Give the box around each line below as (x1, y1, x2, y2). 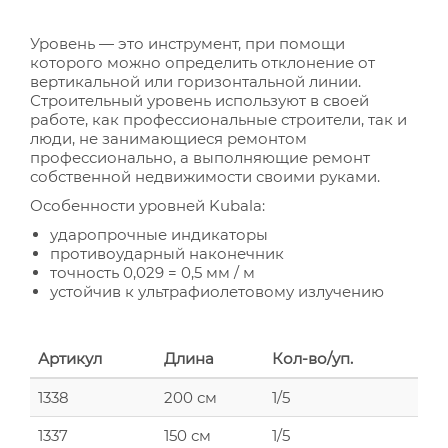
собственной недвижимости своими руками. (30, 167, 380, 186)
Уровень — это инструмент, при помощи (30, 34, 345, 53)
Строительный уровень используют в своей (30, 91, 369, 110)
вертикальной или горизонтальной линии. (30, 72, 361, 91)
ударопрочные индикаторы (50, 225, 268, 244)
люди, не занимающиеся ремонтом (30, 129, 307, 148)
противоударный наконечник (50, 244, 284, 263)
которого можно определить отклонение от (30, 53, 375, 72)
